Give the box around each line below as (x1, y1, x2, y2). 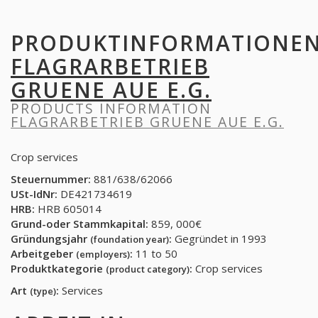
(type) (30, 285, 56, 297)
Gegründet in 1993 (172, 231, 267, 246)
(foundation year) (90, 233, 169, 246)
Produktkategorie (11, 261, 106, 275)
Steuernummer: (11, 172, 91, 186)
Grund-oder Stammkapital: (11, 216, 148, 231)
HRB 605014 (35, 202, 102, 216)
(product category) (106, 263, 190, 275)
